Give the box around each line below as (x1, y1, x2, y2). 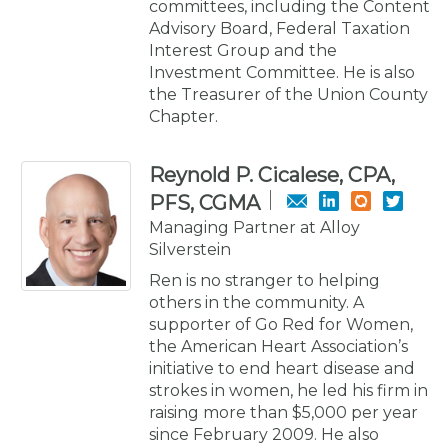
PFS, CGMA (149, 190, 260, 215)
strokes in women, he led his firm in (149, 380, 428, 400)
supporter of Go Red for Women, (149, 314, 413, 334)
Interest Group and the (149, 40, 337, 60)
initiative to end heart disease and (149, 358, 415, 378)
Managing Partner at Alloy (149, 217, 360, 237)
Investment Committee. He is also (149, 62, 415, 82)
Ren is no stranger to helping (149, 270, 380, 290)
